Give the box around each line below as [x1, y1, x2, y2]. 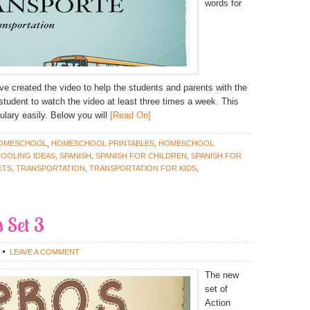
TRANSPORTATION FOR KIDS [89, 164, 197, 172]
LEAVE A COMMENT [10, 248, 80, 256]
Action [205, 298, 230, 308]
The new [205, 270, 239, 280]
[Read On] [107, 110, 151, 120]
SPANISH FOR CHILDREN [95, 152, 187, 160]
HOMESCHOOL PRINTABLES [51, 139, 154, 147]
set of [205, 284, 228, 294]
